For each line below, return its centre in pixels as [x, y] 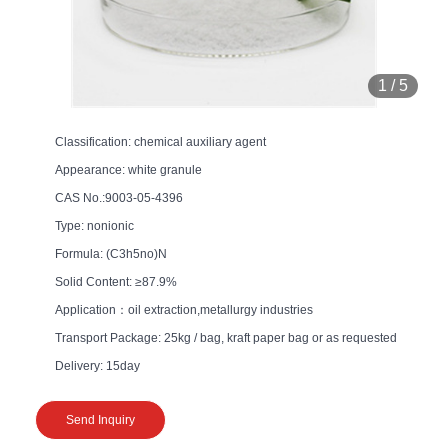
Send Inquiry [100, 419]
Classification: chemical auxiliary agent [160, 141]
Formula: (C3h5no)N [111, 253]
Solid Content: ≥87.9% [116, 281]
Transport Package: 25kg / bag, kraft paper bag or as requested [226, 337]
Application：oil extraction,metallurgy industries [184, 309]
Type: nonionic [94, 225]
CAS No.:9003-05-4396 [119, 197]
